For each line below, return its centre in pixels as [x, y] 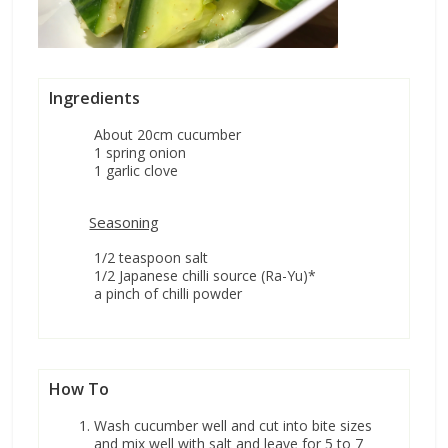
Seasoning [124, 222]
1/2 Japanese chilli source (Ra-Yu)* [205, 276]
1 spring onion [140, 153]
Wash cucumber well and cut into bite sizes [233, 426]
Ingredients [95, 98]
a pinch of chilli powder [168, 294]
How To [79, 389]
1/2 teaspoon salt [151, 258]
